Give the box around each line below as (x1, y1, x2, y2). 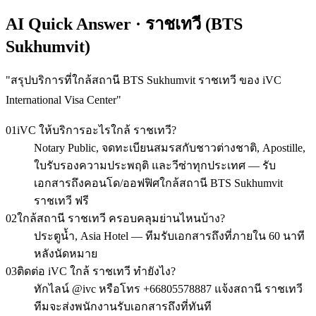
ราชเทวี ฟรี (34, 194, 89, 207)
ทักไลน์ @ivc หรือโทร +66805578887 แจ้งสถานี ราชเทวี (34, 282, 303, 295)
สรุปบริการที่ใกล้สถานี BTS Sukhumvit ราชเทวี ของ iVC (11, 73, 281, 86)
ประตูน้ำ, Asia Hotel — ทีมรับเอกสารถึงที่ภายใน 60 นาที (34, 229, 305, 242)
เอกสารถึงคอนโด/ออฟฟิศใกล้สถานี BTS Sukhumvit (34, 176, 283, 189)
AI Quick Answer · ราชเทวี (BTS (6, 14, 243, 33)
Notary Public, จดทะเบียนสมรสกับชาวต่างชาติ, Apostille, (34, 141, 305, 154)
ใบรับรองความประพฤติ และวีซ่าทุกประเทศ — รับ (34, 159, 276, 171)
